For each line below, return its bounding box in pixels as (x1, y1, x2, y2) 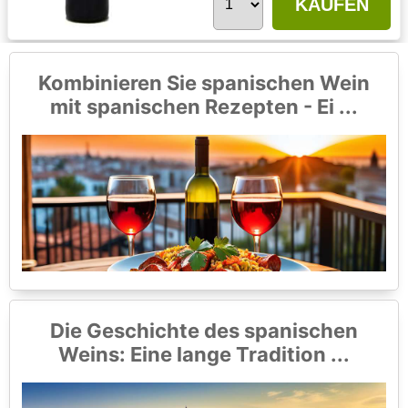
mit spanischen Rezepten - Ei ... (50, 95, 358, 119)
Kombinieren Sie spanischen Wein (38, 71, 370, 96)
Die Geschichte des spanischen (50, 319, 358, 343)
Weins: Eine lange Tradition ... (58, 342, 350, 367)
